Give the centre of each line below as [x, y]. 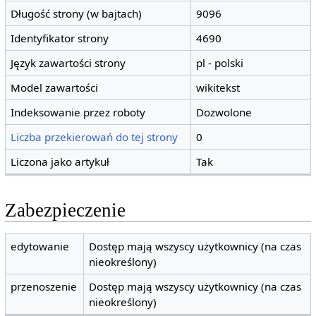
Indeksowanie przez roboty [78, 113]
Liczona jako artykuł [60, 162]
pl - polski [220, 63]
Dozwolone [224, 113]
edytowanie [40, 246]
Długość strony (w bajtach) [77, 14]
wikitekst [218, 88]
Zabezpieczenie [65, 211]
